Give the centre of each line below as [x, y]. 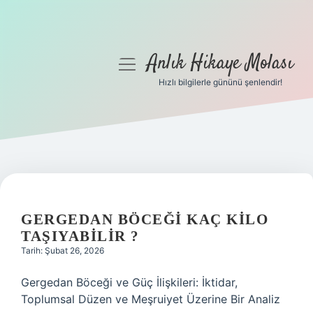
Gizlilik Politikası [63, 137]
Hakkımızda [63, 204]
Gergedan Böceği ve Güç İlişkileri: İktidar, [129, 282]
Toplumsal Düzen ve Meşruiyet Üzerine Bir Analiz [151, 299]
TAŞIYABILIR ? [80, 236]
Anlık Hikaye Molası [220, 64]
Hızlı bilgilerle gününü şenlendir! [220, 82]
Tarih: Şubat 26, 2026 [63, 250]
